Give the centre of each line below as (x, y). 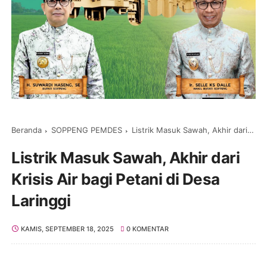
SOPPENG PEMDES (87, 130)
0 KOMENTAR (148, 229)
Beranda (27, 130)
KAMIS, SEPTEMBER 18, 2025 (67, 229)
